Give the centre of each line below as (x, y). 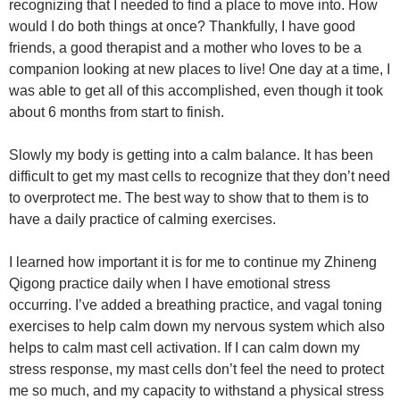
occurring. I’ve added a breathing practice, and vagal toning (196, 305)
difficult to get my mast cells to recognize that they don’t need (200, 176)
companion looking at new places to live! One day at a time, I (200, 69)
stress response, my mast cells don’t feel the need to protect (196, 369)
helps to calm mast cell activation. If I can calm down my (184, 348)
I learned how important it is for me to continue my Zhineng (193, 262)
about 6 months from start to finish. (117, 112)
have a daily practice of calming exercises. (142, 219)
